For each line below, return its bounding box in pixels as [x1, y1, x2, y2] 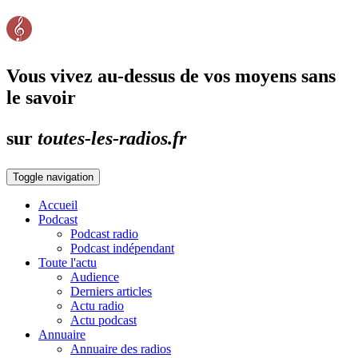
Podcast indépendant [70, 241, 174, 255]
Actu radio [70, 298, 124, 312]
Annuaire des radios [70, 341, 171, 356]
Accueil [38, 197, 78, 212]
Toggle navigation [13, 170, 93, 183]
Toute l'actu [38, 255, 97, 269]
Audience [70, 269, 119, 284]
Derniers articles [70, 284, 152, 298]
